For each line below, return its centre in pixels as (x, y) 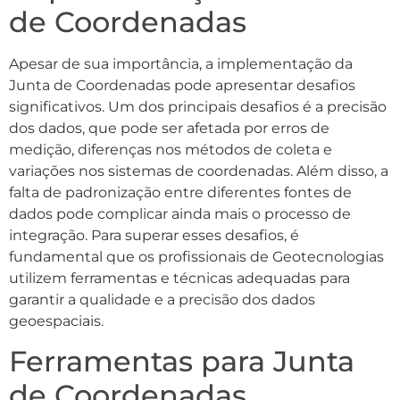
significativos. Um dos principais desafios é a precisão (198, 106)
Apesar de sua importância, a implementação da (181, 63)
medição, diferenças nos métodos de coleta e (171, 149)
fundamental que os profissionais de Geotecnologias (196, 256)
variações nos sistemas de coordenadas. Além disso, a (199, 171)
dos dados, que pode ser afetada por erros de (169, 128)
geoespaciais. (56, 321)
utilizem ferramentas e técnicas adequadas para (179, 278)
